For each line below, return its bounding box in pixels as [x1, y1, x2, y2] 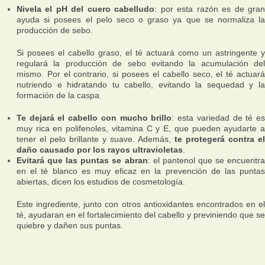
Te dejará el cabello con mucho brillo [17, 113, 172, 122]
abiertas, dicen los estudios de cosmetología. [17, 177, 185, 186]
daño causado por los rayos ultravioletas [17, 145, 183, 154]
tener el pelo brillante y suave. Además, [17, 134, 174, 144]
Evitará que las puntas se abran [17, 156, 148, 165]
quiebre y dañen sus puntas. [17, 221, 123, 230]
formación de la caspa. [17, 91, 102, 100]
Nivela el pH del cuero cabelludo [17, 4, 155, 14]
